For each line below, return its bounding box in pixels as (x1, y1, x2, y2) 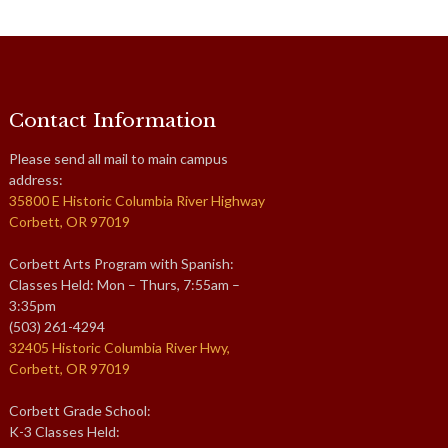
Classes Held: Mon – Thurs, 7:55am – (9, 275, 240, 293)
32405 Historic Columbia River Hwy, (9, 338, 230, 356)
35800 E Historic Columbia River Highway (9, 191, 265, 209)
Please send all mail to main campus (9, 149, 228, 167)
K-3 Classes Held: (9, 422, 120, 440)
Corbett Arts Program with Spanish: (9, 254, 234, 272)
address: (9, 170, 63, 188)
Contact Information (9, 107, 216, 132)
